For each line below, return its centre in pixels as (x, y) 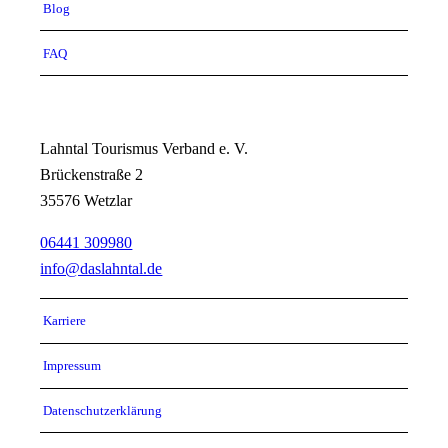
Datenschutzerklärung (103, 410)
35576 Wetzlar (86, 201)
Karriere (65, 321)
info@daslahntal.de (101, 269)
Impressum (72, 366)
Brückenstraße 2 (92, 175)
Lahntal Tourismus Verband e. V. (144, 149)
